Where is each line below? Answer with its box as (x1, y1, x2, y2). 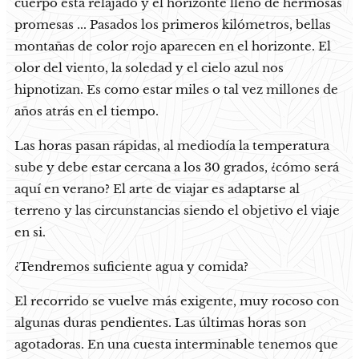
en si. (14, 224, 46, 240)
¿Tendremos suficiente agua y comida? (14, 258, 248, 274)
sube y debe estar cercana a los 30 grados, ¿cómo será (14, 159, 339, 175)
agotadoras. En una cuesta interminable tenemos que (14, 336, 338, 352)
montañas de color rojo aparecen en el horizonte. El (14, 38, 331, 54)
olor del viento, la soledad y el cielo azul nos (14, 59, 284, 75)
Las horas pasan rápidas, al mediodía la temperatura (14, 137, 329, 153)
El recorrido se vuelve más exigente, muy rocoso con (14, 292, 339, 309)
